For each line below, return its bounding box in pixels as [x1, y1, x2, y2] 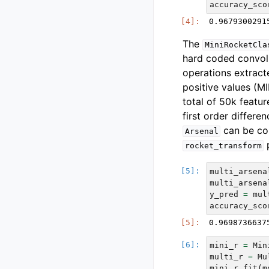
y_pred [210, 190, 239, 199]
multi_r [210, 252, 244, 262]
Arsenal [184, 127, 219, 136]
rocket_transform [184, 141, 262, 151]
